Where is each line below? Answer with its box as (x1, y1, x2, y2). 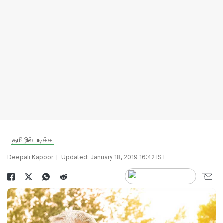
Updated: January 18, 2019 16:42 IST (61, 153, 166, 161)
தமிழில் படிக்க (12, 135, 53, 144)
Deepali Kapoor (7, 153, 53, 161)
